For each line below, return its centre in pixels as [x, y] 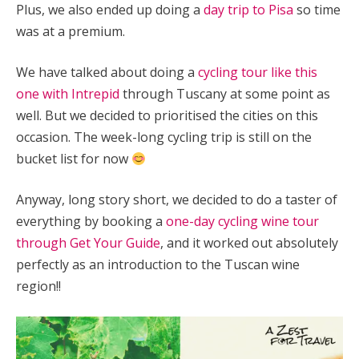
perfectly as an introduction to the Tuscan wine [158, 264]
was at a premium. [71, 31]
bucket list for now [74, 159]
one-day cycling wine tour [242, 221]
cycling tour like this [258, 72]
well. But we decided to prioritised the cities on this [167, 115]
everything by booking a [91, 221]
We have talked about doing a [107, 72]
